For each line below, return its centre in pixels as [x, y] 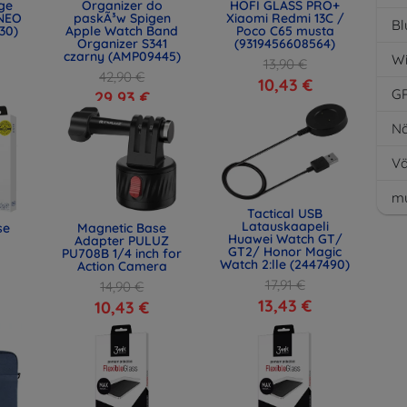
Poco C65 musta [285, 31]
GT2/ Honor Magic [285, 251]
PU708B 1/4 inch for [122, 253]
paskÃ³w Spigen [122, 18]
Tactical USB [285, 213]
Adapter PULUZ [122, 241]
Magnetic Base [122, 228]
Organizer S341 [122, 44]
